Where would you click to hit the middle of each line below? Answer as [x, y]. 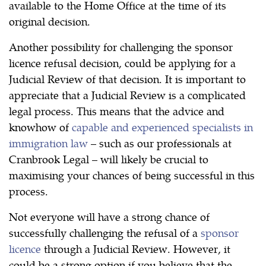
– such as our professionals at [160, 143]
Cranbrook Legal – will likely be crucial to [109, 159]
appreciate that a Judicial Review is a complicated [127, 95]
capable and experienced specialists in [162, 127]
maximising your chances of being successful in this [132, 175]
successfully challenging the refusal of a [105, 233]
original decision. [50, 21]
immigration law [48, 143]
